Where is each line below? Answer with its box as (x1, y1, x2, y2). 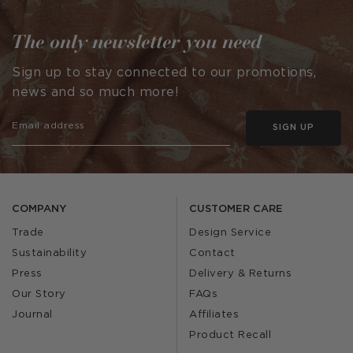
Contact (189, 249, 236, 258)
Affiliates (189, 310, 239, 319)
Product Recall (189, 331, 271, 340)
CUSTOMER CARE (189, 205, 283, 214)
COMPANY (12, 205, 66, 214)
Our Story (12, 290, 66, 299)
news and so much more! (12, 87, 179, 98)
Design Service (189, 229, 271, 237)
